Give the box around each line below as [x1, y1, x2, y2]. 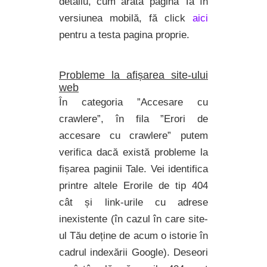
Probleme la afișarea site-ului [59, 69, 208, 81]
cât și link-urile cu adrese [59, 197, 208, 208]
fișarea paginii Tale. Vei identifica [59, 163, 208, 175]
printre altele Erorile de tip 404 [59, 180, 208, 191]
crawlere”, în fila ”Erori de [59, 113, 208, 125]
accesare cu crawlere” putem [59, 130, 208, 141]
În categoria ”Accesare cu [59, 97, 208, 108]
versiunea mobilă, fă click [59, 13, 193, 24]
